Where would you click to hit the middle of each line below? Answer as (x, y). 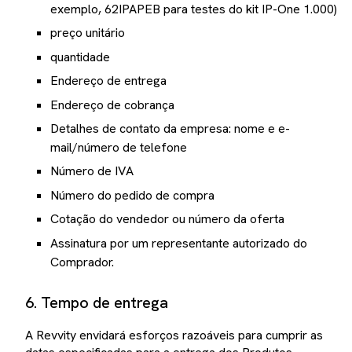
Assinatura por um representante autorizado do (179, 243)
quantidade (80, 57)
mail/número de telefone (119, 147)
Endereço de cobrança (112, 104)
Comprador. (82, 262)
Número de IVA (92, 171)
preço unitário (88, 33)
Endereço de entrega (108, 81)
